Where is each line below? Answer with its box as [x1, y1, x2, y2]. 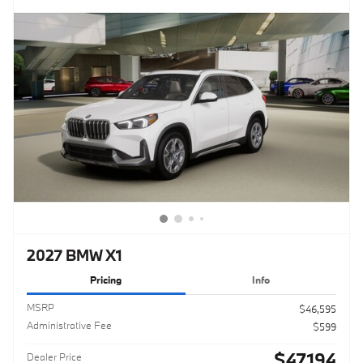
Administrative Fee [27, 318, 112, 332]
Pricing [90, 272, 122, 286]
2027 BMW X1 [27, 246, 122, 265]
